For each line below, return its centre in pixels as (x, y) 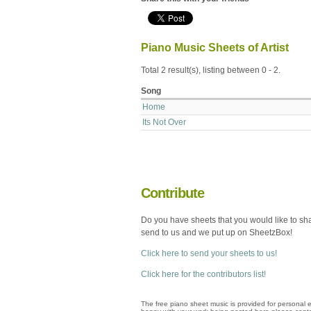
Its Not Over (165, 122)
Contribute (173, 193)
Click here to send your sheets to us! (209, 253)
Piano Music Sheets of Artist (215, 47)
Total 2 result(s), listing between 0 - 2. (211, 70)
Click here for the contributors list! (203, 274)
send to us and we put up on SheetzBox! (217, 232)
